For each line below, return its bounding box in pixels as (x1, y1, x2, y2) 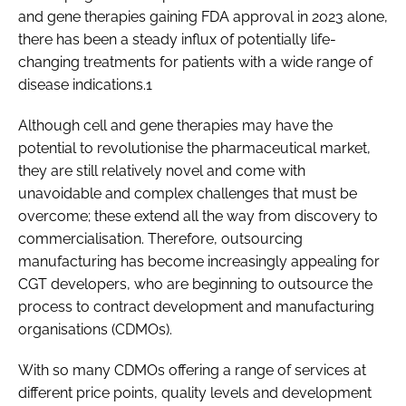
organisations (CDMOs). (18, 320, 179, 338)
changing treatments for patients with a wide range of (18, 53, 372, 71)
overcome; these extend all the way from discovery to (18, 207, 378, 225)
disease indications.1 (18, 75, 152, 93)
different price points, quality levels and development (18, 383, 372, 401)
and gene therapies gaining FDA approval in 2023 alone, (18, 7, 388, 25)
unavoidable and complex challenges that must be (18, 184, 357, 202)
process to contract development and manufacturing (18, 297, 374, 315)
